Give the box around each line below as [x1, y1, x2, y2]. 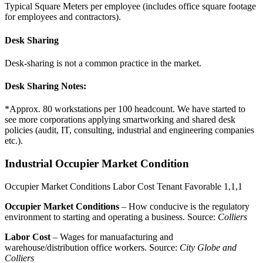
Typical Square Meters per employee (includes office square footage [5, 1, 256, 12]
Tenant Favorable [157, 181, 221, 191]
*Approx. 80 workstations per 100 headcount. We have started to [5, 104, 245, 114]
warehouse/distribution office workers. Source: [5, 242, 180, 252]
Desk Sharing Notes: [5, 81, 86, 92]
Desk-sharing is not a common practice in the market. [5, 58, 201, 68]
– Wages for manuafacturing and [50, 231, 173, 242]
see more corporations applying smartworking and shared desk [5, 114, 235, 125]
